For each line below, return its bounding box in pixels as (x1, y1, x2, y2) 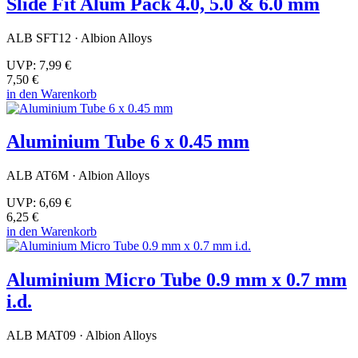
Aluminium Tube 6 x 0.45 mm (6, 131, 249, 153)
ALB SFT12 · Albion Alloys (6, 30, 152, 45)
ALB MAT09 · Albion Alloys (6, 328, 157, 343)
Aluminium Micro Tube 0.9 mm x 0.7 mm (6, 269, 347, 291)
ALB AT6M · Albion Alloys (6, 169, 149, 183)
